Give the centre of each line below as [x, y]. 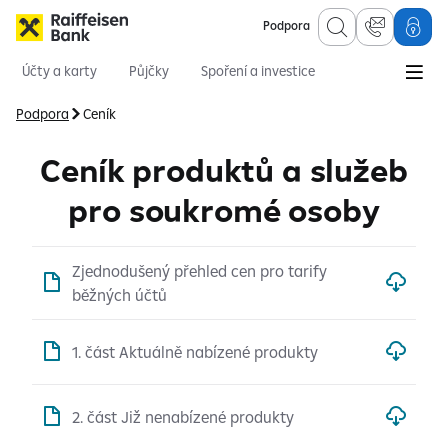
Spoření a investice [258, 71]
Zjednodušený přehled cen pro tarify [199, 271]
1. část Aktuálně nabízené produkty [195, 352]
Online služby [173, 97]
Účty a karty [59, 71]
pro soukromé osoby [224, 210]
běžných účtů [119, 295]
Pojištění [272, 97]
